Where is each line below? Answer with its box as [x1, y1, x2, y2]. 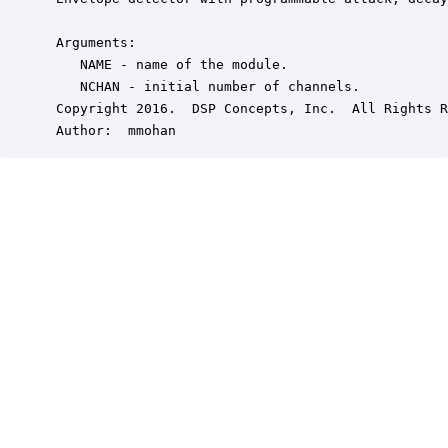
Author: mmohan [48, 123, 176, 138]
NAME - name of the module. [48, 57, 288, 72]
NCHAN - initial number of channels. [48, 79, 360, 94]
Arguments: [48, 35, 136, 50]
